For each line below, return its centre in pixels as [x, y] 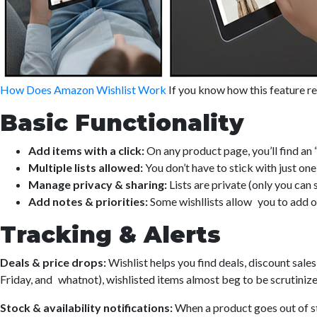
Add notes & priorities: [88, 201]
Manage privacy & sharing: [99, 184]
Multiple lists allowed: [86, 167]
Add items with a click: [87, 150]
